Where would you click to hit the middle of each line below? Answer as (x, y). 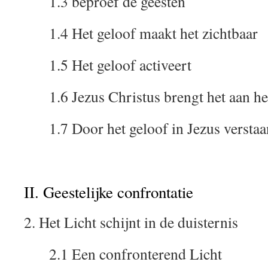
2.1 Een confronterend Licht (126, 254)
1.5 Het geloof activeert (110, 65)
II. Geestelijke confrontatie (111, 192)
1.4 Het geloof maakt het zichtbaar (144, 33)
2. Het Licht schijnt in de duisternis (134, 222)
